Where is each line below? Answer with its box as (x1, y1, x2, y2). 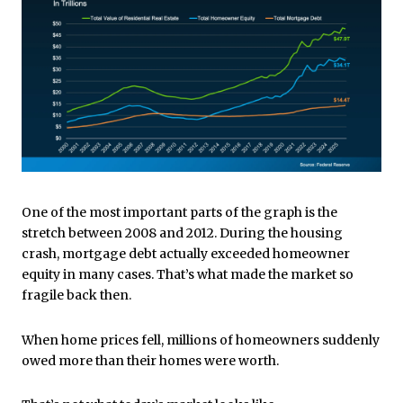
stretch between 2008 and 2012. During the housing (22, 225, 343, 242)
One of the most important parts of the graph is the (22, 204, 337, 221)
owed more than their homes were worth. (22, 352, 279, 369)
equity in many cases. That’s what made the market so (22, 266, 354, 283)
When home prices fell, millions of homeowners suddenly (22, 331, 380, 348)
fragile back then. (22, 287, 131, 304)
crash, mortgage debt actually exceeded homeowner (22, 246, 350, 263)
